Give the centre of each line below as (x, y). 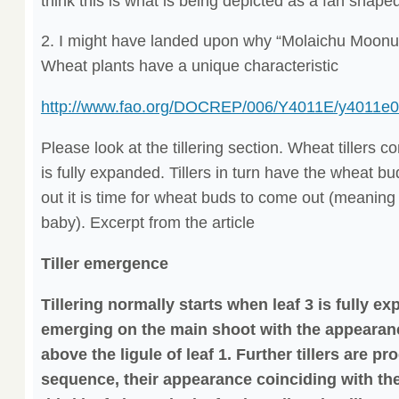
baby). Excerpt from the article (147, 223)
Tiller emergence (104, 264)
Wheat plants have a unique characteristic (189, 66)
